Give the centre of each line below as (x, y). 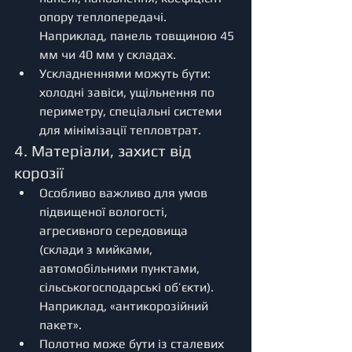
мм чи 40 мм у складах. (108, 54)
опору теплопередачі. (104, 16)
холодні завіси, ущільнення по (128, 92)
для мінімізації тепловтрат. (120, 130)
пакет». (60, 324)
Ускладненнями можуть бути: (126, 73)
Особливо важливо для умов (125, 192)
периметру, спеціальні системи (132, 111)
